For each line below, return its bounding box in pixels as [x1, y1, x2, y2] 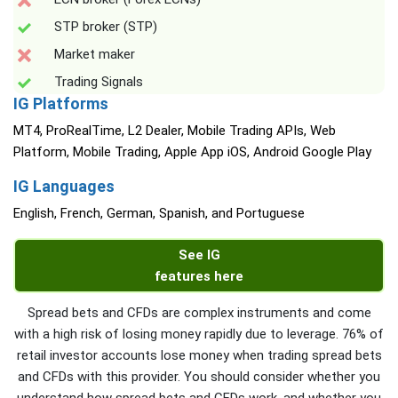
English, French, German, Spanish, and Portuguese [13, 205, 305, 221]
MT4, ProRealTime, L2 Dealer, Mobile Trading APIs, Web [13, 123, 336, 139]
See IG [178, 247, 220, 263]
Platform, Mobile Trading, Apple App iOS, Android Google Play [13, 144, 371, 160]
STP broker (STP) [54, 19, 157, 35]
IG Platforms [13, 94, 108, 113]
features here [155, 268, 243, 284]
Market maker [54, 46, 135, 62]
